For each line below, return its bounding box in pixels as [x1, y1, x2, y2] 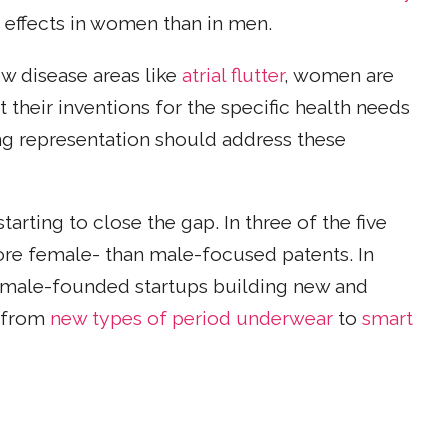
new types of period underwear [50, 307, 333, 331]
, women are [284, 63, 394, 87]
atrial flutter [182, 63, 284, 87]
